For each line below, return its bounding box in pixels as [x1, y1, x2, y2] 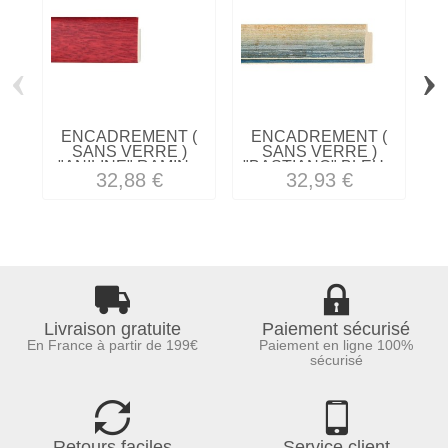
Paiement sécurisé [262, 319, 410, 340]
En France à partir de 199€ [26, 337, 198, 354]
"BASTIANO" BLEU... [242, 157, 396, 175]
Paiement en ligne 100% [259, 337, 413, 354]
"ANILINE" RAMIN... [57, 157, 201, 175]
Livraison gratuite [43, 319, 181, 340]
